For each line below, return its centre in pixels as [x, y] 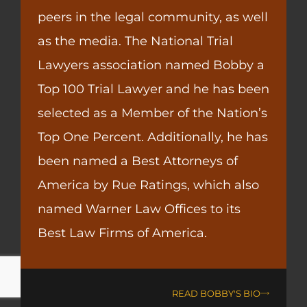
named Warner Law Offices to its [139, 209]
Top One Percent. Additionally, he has [153, 137]
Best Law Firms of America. [122, 233]
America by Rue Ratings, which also [148, 185]
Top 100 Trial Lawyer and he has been [153, 89]
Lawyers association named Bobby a [151, 65]
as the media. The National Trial [135, 41]
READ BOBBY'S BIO [216, 293]
